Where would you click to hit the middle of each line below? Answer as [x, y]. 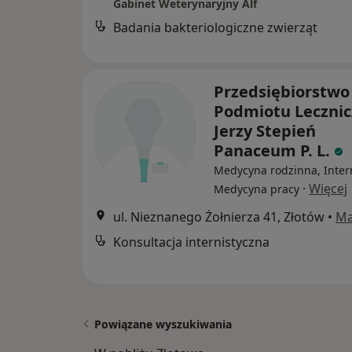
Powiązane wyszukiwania [163, 324]
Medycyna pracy [257, 189]
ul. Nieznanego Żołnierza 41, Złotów [219, 217]
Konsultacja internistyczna [191, 242]
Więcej [328, 189]
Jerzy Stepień [265, 131]
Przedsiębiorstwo [282, 92]
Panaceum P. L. [274, 151]
